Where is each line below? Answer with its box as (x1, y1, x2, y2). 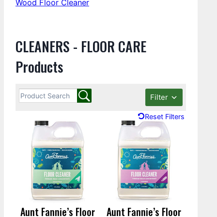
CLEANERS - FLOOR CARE (15, 36, 146, 56)
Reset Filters (145, 112, 185, 121)
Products (15, 57, 63, 77)
